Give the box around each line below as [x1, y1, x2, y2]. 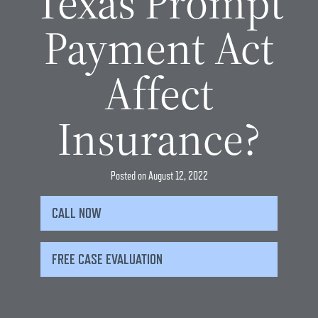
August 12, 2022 [148, 170, 208, 182]
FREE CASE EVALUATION [51, 251, 163, 267]
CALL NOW [51, 205, 102, 221]
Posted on [110, 170, 148, 182]
